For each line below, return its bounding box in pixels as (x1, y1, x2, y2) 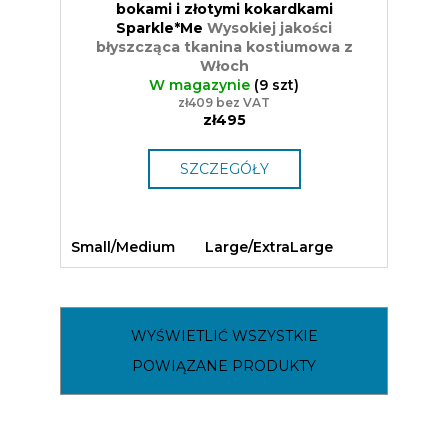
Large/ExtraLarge (205, 238, 333, 257)
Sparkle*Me (116, 19, 207, 38)
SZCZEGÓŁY (179, 160, 269, 179)
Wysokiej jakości (207, 19, 332, 38)
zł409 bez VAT (178, 95, 270, 111)
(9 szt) (254, 76, 299, 95)
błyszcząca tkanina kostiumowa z (95, 38, 353, 57)
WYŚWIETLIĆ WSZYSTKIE (130, 327, 318, 346)
